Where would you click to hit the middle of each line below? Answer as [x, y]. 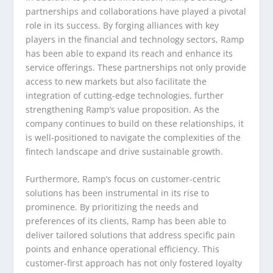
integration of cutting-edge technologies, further [125, 96]
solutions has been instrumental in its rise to [118, 193]
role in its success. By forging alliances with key [122, 26]
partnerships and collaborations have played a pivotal [136, 12]
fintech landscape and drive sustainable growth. [125, 152]
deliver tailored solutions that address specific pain [131, 235]
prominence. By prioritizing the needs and [112, 207]
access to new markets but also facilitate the [116, 82]
